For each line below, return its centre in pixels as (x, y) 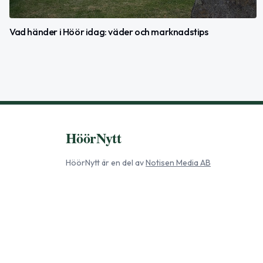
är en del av (122, 163)
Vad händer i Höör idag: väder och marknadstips (109, 31)
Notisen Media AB (178, 163)
